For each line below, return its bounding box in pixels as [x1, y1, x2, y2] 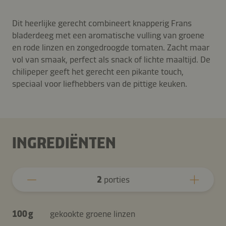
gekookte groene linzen [50, 208, 135, 219]
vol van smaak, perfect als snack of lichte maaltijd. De [12, 53, 210, 65]
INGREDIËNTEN [12, 133, 116, 152]
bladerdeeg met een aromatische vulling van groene [12, 29, 204, 41]
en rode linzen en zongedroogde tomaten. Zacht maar [12, 41, 209, 53]
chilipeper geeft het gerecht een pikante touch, [12, 66, 184, 77]
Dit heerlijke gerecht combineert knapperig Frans [12, 17, 192, 29]
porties [101, 174, 130, 185]
